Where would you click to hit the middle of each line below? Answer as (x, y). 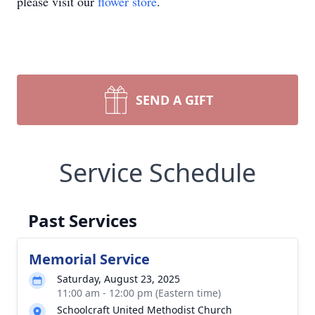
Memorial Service (89, 259)
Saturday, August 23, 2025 (118, 279)
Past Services (83, 220)
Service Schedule (157, 173)
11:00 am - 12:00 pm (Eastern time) (139, 293)
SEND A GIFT (174, 100)
